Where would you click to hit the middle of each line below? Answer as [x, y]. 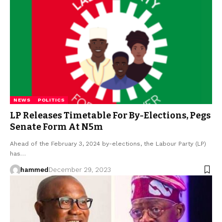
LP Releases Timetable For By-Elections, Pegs [110, 115]
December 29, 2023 [80, 169]
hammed [34, 169]
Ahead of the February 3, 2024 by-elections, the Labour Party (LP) [108, 143]
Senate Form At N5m [56, 127]
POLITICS [51, 100]
